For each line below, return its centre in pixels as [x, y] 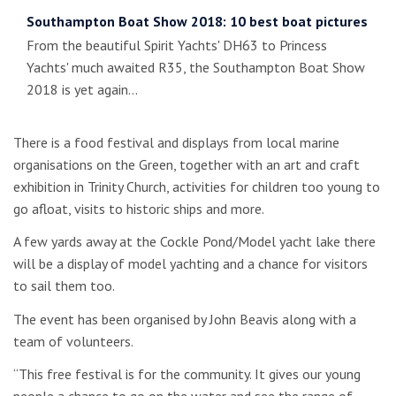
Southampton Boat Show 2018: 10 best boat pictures [197, 21]
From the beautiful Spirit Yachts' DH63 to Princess [177, 45]
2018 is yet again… [82, 89]
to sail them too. [64, 286]
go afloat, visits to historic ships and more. [139, 208]
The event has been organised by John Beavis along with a [185, 319]
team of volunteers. [73, 341]
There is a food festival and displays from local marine [176, 142]
